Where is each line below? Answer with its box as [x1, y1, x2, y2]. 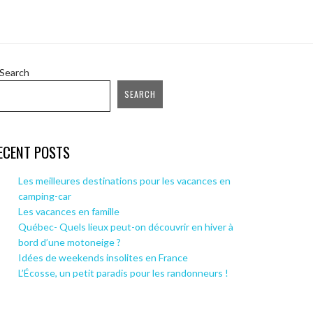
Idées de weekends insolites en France [18, 252, 188, 264]
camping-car [18, 190, 71, 203]
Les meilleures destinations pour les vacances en [18, 175, 231, 187]
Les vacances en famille [18, 205, 119, 218]
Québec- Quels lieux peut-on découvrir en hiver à [18, 221, 233, 233]
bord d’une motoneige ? [18, 236, 121, 249]
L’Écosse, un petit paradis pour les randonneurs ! [18, 267, 228, 279]
